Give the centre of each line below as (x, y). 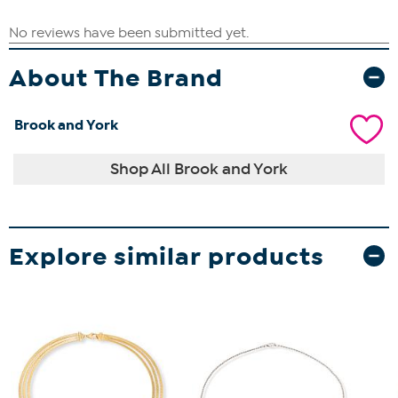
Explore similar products (167, 256)
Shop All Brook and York (199, 168)
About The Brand (116, 77)
